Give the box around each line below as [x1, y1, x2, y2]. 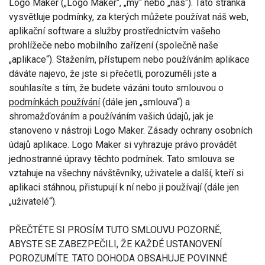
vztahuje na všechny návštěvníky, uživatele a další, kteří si [9, 167, 244, 179]
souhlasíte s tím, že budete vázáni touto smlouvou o [9, 82, 224, 93]
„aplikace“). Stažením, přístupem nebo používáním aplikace [9, 53, 250, 65]
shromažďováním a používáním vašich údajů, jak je [9, 110, 214, 122]
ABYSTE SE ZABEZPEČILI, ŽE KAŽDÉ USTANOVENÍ [9, 238, 222, 250]
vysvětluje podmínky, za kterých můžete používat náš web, [9, 11, 248, 22]
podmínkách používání [9, 96, 100, 108]
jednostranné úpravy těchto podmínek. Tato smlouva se [9, 153, 235, 164]
